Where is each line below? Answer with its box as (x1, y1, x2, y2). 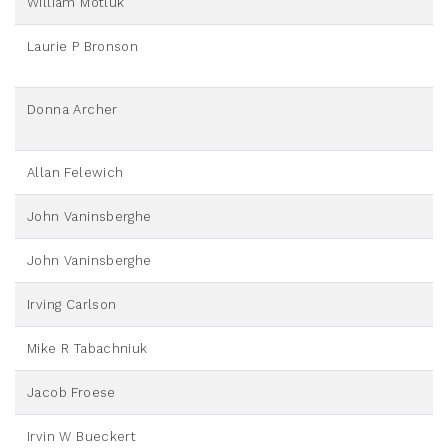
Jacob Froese (27, 385, 116, 401)
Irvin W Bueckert (27, 429, 137, 445)
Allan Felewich (27, 165, 124, 181)
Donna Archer (27, 102, 118, 118)
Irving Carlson (27, 297, 117, 313)
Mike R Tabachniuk (27, 341, 148, 357)
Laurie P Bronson (27, 39, 139, 55)
